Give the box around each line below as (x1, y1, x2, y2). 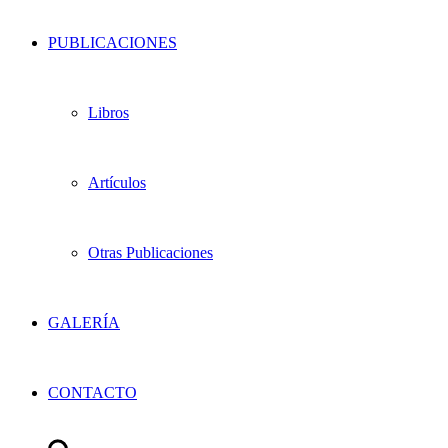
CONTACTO (48, 384, 137, 401)
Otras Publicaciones (88, 244, 213, 261)
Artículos (88, 174, 146, 191)
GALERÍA (48, 314, 120, 331)
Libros (88, 104, 129, 121)
